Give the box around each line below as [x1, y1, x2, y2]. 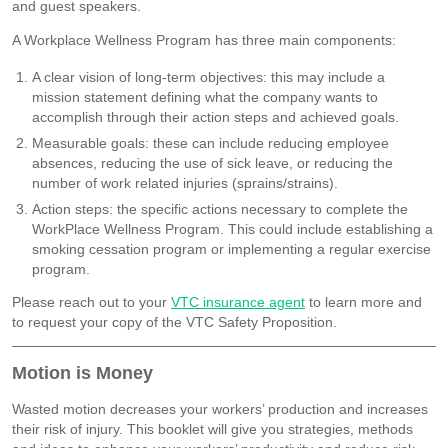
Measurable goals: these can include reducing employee [32, 134, 389, 151]
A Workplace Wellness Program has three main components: [12, 31, 396, 48]
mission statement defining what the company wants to [32, 88, 378, 105]
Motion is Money [12, 362, 153, 383]
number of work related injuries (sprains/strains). [32, 174, 338, 191]
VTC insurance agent [171, 293, 305, 310]
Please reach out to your [12, 293, 171, 310]
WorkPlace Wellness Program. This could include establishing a [32, 220, 433, 237]
